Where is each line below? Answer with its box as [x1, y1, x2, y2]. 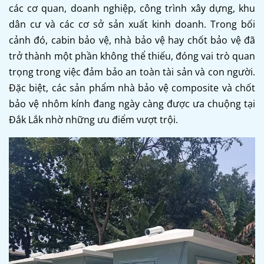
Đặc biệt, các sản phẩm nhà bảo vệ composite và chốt [9, 81, 255, 94]
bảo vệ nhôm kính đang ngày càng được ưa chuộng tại [9, 97, 255, 110]
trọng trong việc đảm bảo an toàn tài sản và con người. [9, 65, 255, 78]
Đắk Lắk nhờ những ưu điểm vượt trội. [9, 113, 178, 126]
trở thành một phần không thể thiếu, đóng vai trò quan [9, 49, 255, 62]
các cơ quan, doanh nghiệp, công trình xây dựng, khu [9, 1, 255, 15]
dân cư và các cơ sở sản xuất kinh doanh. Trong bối [9, 17, 255, 31]
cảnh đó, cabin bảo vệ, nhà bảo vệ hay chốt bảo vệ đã [9, 33, 255, 47]
